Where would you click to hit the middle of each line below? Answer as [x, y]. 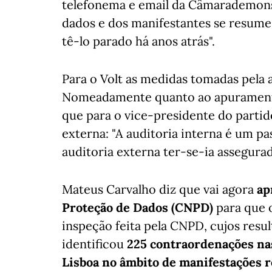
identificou [93, 244]
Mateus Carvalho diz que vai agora [158, 189]
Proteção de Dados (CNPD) [138, 207]
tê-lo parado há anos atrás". [138, 41]
